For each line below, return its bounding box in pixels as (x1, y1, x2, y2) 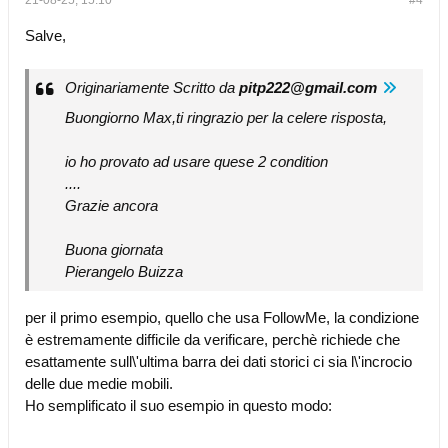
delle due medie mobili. (25, 375, 173, 392)
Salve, (25, 27, 66, 44)
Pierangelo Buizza (65, 263, 183, 280)
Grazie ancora (65, 197, 158, 214)
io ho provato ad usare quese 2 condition (65, 153, 328, 170)
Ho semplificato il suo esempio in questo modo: (25, 397, 332, 414)
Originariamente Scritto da (65, 79, 239, 96)
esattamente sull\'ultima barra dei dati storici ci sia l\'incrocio (25, 353, 412, 370)
